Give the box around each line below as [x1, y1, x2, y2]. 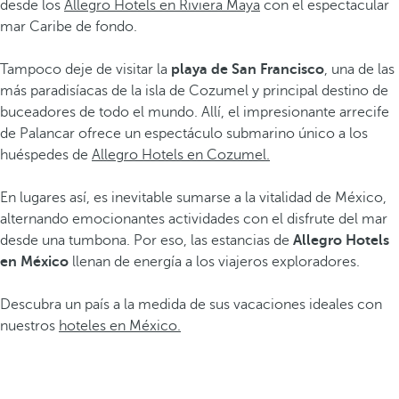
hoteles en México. [59, 318, 181, 334]
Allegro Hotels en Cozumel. [92, 147, 270, 163]
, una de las [324, 61, 395, 77]
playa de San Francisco [171, 61, 324, 77]
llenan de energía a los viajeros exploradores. [69, 254, 363, 270]
